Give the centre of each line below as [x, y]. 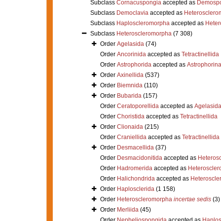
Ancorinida [131, 54]
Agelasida [130, 44]
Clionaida [130, 127]
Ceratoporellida [138, 106]
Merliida [128, 209]
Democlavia [132, 13]
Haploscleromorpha [143, 23]
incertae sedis [192, 199]
